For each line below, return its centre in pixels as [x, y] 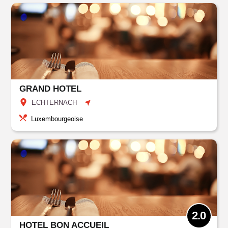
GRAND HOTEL [51, 89]
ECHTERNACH [54, 103]
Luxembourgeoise [57, 119]
